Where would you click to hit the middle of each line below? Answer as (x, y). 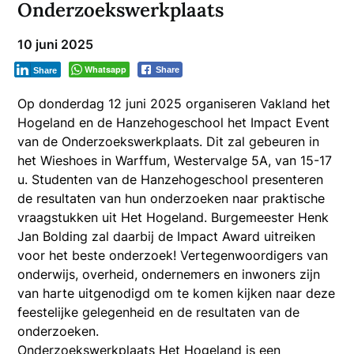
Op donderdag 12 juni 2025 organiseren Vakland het (174, 103)
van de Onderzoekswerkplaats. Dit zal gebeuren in (169, 141)
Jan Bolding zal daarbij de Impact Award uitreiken (167, 236)
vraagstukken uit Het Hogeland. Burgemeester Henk (173, 217)
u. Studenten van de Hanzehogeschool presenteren (171, 179)
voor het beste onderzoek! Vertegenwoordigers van (173, 255)
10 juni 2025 (56, 44)
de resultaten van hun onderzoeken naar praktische (171, 198)
